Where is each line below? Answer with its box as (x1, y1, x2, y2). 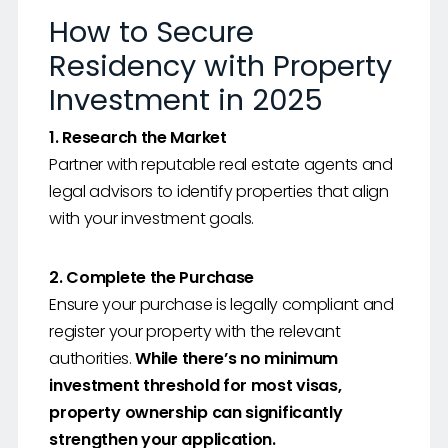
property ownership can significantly (49, 401, 343, 425)
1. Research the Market (49, 126, 227, 150)
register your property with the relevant (49, 320, 341, 344)
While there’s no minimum (135, 347, 339, 371)
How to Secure (49, 12, 255, 53)
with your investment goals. (49, 207, 255, 231)
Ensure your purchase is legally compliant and (49, 293, 394, 317)
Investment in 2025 (49, 80, 324, 121)
